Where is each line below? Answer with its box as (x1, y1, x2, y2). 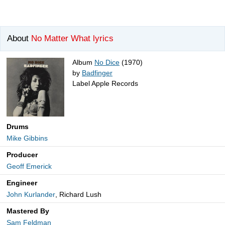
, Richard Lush (55, 190, 101, 199)
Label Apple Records (72, 79, 138, 88)
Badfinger (82, 69, 113, 77)
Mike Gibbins (7, 134, 48, 143)
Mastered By (7, 207, 49, 215)
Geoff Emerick (7, 162, 52, 171)
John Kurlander (7, 190, 55, 199)
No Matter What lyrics (31, 34, 114, 44)
